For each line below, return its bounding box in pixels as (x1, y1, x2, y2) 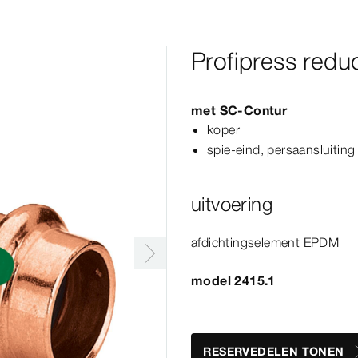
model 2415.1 (191, 272, 276, 288)
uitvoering (191, 193, 272, 216)
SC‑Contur (219, 102, 288, 118)
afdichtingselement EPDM (191, 234, 340, 250)
